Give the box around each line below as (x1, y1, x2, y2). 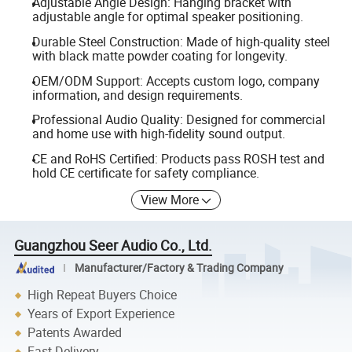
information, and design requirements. (31, 86, 243, 104)
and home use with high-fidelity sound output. (31, 125, 285, 143)
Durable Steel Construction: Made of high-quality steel (31, 32, 330, 50)
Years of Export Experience (27, 305, 175, 323)
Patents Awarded (27, 324, 123, 342)
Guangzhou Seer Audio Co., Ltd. (14, 236, 213, 255)
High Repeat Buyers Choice (27, 286, 178, 304)
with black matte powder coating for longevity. (31, 46, 288, 64)
